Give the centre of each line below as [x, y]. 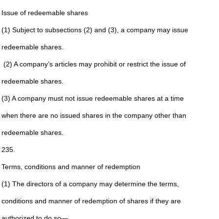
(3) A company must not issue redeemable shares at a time [92, 98]
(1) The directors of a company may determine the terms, [90, 184]
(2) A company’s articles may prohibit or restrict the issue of [93, 64]
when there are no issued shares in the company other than [94, 115]
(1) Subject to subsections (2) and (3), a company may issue [95, 30]
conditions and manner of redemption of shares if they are [91, 201]
